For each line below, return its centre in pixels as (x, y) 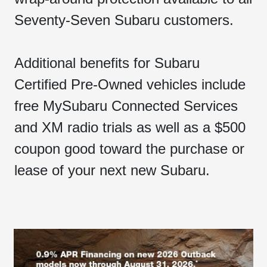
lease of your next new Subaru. (112, 170)
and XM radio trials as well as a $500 (130, 127)
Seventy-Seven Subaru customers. (124, 20)
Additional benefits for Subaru (107, 63)
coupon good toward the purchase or (129, 148)
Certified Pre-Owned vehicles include (130, 84)
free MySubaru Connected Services (126, 105)
